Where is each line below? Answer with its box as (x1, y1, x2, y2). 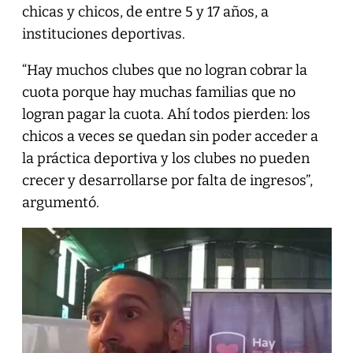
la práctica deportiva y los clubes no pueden (21, 149, 310, 167)
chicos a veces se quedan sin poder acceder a (21, 127, 318, 145)
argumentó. (21, 193, 99, 211)
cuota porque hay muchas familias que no (21, 83, 295, 101)
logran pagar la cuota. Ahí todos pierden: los (21, 105, 310, 123)
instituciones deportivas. (21, 24, 185, 43)
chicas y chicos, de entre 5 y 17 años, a (21, 2, 269, 20)
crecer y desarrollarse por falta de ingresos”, (21, 171, 313, 189)
